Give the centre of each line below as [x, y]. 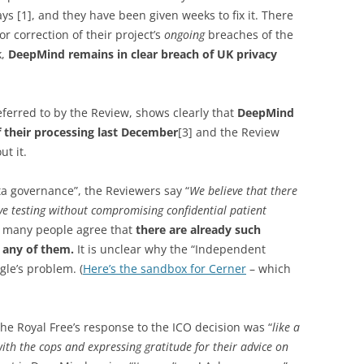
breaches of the [249, 35]
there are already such [198, 230]
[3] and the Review [229, 132]
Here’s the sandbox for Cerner [165, 269]
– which [269, 269]
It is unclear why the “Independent [171, 249]
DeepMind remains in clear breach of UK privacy [143, 54]
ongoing [184, 35]
